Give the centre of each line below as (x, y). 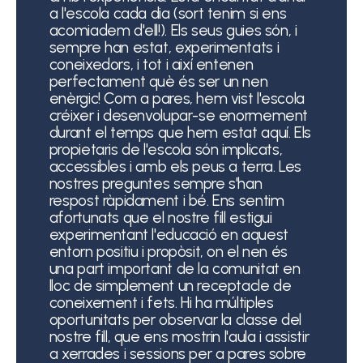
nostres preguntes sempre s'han (156, 183)
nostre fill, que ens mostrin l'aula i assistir (179, 336)
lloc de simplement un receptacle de (170, 285)
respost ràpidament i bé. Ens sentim (167, 200)
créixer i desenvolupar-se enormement (179, 115)
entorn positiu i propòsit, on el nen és (168, 251)
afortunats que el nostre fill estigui (160, 217)
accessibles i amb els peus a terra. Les (175, 166)
